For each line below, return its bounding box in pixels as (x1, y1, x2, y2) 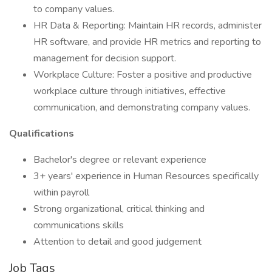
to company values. (33, 2, 114, 16)
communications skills (33, 219, 124, 232)
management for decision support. (33, 52, 176, 65)
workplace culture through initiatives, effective (33, 84, 226, 98)
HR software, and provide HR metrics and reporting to (33, 35, 261, 49)
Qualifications (9, 127, 74, 140)
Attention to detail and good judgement (33, 235, 202, 248)
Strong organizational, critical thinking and (33, 202, 205, 216)
